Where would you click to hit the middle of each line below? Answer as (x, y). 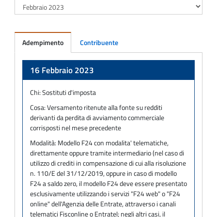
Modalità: (44, 142)
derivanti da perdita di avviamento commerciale (97, 117)
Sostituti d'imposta (69, 92)
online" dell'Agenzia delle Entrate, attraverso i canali (103, 203)
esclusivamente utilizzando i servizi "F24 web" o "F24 (105, 193)
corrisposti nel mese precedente (76, 127)
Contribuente (99, 42)
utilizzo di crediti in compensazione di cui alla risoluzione (108, 163)
